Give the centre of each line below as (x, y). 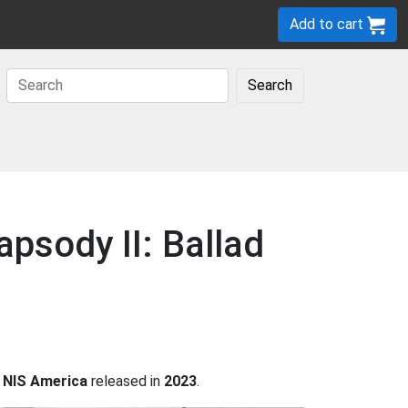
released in (126, 381)
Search (270, 85)
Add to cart (328, 24)
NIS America (45, 381)
